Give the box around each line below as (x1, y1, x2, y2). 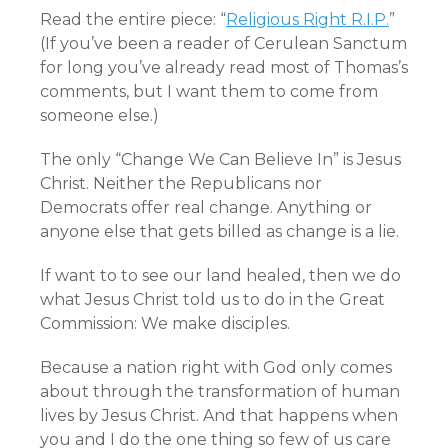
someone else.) (40, 106, 159, 125)
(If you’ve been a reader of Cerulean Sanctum (40, 34, 407, 53)
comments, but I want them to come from (40, 82, 378, 101)
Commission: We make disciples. (40, 314, 290, 333)
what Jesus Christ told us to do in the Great (40, 290, 385, 309)
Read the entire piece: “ (40, 10, 226, 29)
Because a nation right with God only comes (40, 358, 392, 377)
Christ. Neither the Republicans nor (40, 174, 322, 193)
